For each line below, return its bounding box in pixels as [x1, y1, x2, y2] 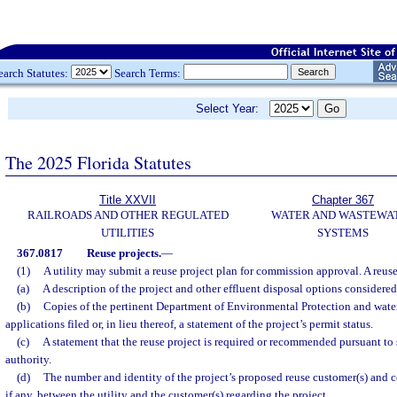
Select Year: [196, 102, 269, 115]
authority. [5, 353, 51, 366]
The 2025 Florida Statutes [5, 150, 191, 175]
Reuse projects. [86, 246, 161, 260]
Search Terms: [112, 66, 183, 80]
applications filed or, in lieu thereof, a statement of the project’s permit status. [5, 317, 373, 331]
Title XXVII [99, 193, 156, 206]
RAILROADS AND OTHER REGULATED [27, 208, 229, 222]
